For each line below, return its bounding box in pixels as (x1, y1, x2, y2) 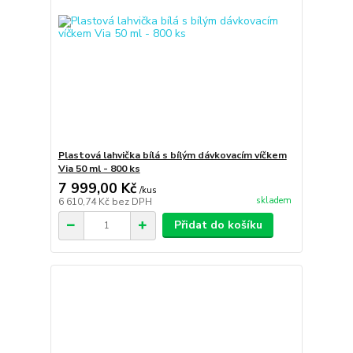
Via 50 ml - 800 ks (58, 162, 140, 176)
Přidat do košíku (173, 217, 262, 233)
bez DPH (111, 195, 152, 209)
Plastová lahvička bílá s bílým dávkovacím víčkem (58, 149, 287, 162)
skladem (255, 194, 292, 206)
